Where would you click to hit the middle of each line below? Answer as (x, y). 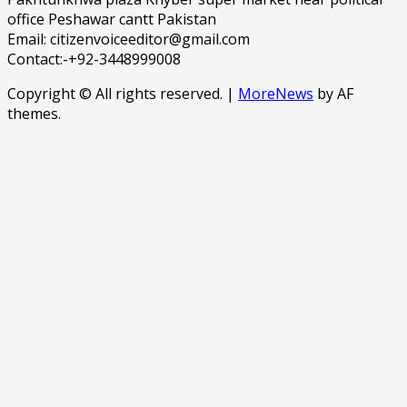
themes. (34, 113)
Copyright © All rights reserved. (117, 93)
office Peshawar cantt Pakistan (112, 19)
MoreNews (276, 93)
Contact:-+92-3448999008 (94, 59)
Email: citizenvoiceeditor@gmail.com (129, 39)
